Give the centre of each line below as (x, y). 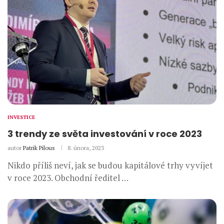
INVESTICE (21, 117)
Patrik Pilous (39, 148)
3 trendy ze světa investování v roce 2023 (105, 134)
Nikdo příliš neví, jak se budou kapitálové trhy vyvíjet (110, 165)
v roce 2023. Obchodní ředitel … (68, 178)
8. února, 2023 (86, 148)
